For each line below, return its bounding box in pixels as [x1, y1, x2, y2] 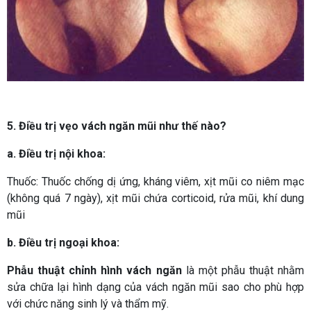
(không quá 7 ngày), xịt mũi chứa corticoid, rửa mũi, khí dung [7, 192, 304, 205]
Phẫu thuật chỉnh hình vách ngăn [7, 264, 182, 278]
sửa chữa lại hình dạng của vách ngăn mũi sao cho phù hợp [7, 280, 304, 294]
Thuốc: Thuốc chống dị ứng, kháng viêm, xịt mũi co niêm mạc [7, 175, 304, 189]
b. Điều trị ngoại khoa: [7, 236, 119, 250]
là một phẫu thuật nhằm [181, 264, 304, 278]
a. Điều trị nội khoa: [7, 147, 106, 161]
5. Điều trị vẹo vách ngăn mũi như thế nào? [7, 119, 226, 133]
